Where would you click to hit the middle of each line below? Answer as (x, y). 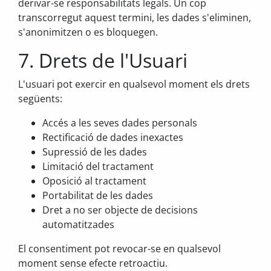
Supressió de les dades (95, 152)
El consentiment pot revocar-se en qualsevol (119, 249)
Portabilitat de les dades (98, 195)
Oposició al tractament (94, 181)
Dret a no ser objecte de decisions (120, 210)
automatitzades (78, 224)
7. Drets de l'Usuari (103, 60)
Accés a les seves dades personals (120, 123)
